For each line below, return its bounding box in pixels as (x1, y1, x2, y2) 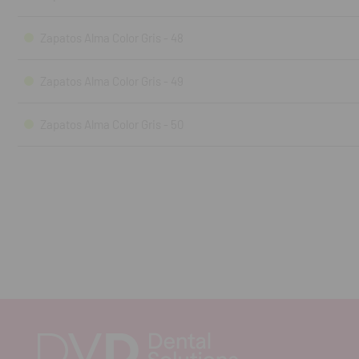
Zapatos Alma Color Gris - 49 (40, 74, 184, 88)
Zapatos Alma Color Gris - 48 (40, 30, 184, 45)
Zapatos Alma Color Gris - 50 (40, 117, 184, 131)
